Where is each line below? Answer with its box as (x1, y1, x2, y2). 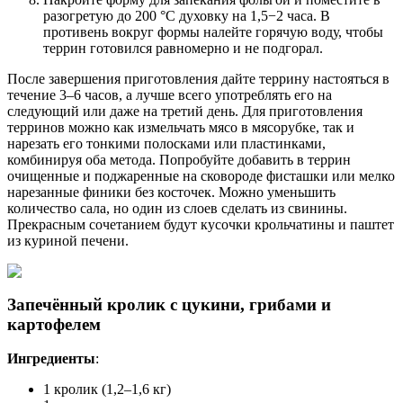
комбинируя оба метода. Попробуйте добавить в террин (7, 151, 351, 167)
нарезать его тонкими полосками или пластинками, (7, 135, 326, 151)
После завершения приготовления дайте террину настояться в (7, 70, 390, 86)
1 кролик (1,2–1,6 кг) (43, 381, 171, 398)
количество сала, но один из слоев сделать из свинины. (7, 200, 347, 216)
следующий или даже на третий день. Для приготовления (7, 103, 363, 119)
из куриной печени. (7, 232, 129, 248)
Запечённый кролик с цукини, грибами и (7, 294, 331, 314)
